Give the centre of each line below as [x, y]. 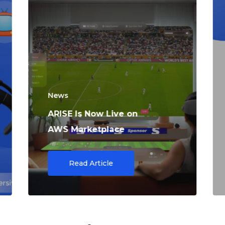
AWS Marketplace [86, 130]
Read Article [91, 163]
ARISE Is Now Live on [93, 114]
